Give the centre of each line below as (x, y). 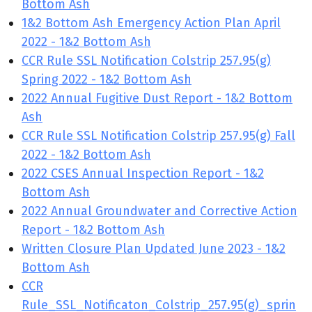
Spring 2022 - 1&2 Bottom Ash (107, 79)
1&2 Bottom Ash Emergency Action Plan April (151, 23)
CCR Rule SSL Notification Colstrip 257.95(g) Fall (158, 136)
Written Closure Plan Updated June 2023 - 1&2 (154, 249)
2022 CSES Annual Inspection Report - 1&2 (143, 173)
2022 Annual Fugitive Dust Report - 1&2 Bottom (157, 98)
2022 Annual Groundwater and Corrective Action (159, 211)
